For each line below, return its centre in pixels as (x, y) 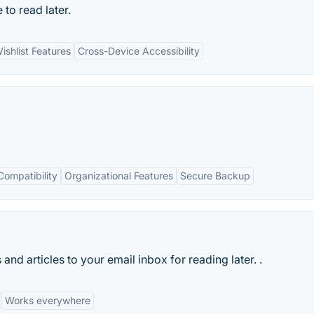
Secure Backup (215, 176)
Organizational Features (119, 176)
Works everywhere (48, 300)
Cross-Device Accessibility (139, 51)
